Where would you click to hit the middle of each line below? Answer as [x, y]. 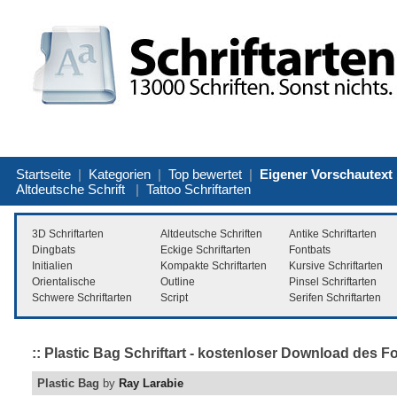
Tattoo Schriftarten [198, 189]
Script [174, 297]
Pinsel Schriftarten [333, 281]
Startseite [43, 174]
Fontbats [310, 249]
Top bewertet [205, 174]
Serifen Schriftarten [335, 297]
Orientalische [64, 281]
